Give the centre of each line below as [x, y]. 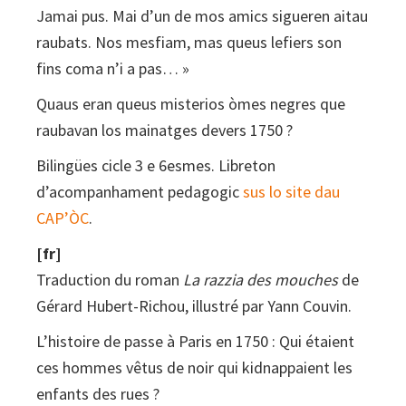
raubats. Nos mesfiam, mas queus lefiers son [189, 42]
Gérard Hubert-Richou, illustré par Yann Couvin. [194, 305]
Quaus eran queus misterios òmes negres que [191, 103]
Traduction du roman [110, 279]
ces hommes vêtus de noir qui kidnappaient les [194, 367]
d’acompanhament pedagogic [140, 191]
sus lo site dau [291, 191]
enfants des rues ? [98, 393]
